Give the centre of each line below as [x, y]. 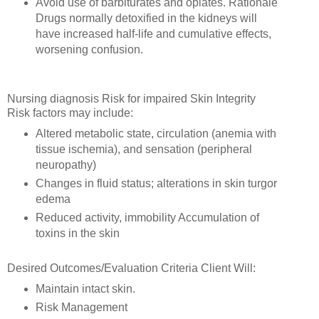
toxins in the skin [79, 233]
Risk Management [83, 307]
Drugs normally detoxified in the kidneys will [146, 19]
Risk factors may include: [72, 113]
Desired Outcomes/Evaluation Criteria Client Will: [133, 268]
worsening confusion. [90, 50]
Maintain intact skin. [87, 288]
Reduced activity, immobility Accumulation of [147, 217]
